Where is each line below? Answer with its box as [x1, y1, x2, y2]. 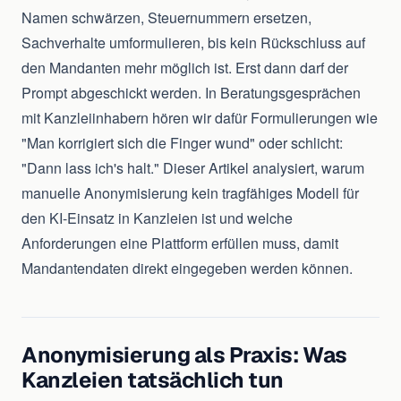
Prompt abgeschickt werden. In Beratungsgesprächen [21, 82, 361, 104]
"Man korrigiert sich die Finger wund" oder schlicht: [21, 132, 343, 154]
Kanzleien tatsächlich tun [21, 366, 285, 395]
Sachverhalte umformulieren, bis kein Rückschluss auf [21, 32, 365, 54]
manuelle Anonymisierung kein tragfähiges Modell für [21, 183, 359, 204]
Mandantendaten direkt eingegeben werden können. [21, 258, 353, 279]
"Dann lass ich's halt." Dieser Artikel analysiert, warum [21, 158, 364, 179]
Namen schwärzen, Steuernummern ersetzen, [21, 7, 311, 29]
